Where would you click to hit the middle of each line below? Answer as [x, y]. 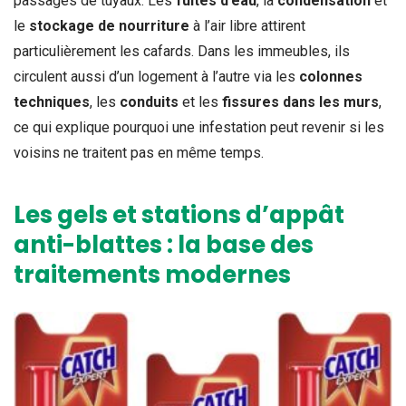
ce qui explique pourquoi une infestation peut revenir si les [199, 127]
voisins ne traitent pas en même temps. [139, 152]
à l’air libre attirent [247, 25]
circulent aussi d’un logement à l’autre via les [156, 76]
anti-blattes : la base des [164, 244]
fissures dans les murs [300, 101]
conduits [149, 101]
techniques [52, 101]
